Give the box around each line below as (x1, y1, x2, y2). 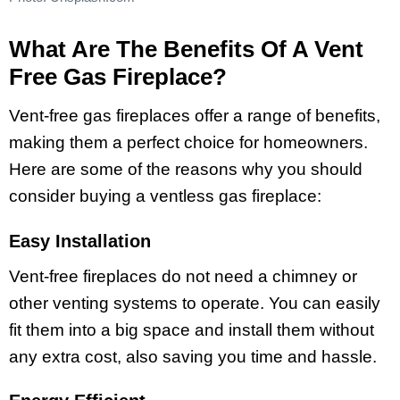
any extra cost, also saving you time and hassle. (9, 346, 381, 366)
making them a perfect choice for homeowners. (9, 132, 368, 152)
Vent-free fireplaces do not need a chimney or (9, 266, 357, 286)
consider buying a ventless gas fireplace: (9, 186, 326, 205)
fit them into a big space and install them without (9, 320, 374, 339)
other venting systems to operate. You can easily (9, 293, 380, 312)
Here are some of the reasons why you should (9, 159, 362, 179)
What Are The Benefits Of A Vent (9, 36, 363, 63)
